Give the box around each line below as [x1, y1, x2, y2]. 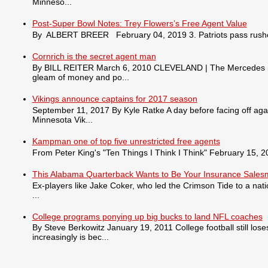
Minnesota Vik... [32, 114, 93, 124]
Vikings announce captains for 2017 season [32, 94, 197, 104]
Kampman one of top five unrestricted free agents [32, 136, 220, 146]
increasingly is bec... [32, 232, 109, 242]
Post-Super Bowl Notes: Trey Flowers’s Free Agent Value [32, 19, 247, 29]
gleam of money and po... [32, 72, 129, 83]
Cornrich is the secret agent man [32, 51, 156, 62]
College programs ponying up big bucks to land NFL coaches [32, 211, 263, 221]
